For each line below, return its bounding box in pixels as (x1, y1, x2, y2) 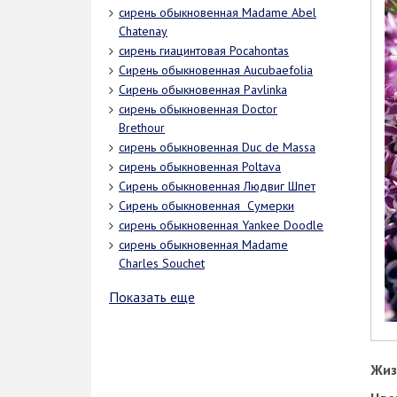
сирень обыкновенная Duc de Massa (119, 139, 315, 156)
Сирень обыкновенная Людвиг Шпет (119, 178, 315, 195)
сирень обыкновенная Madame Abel (119, 4, 316, 21)
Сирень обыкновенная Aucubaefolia (119, 62, 313, 79)
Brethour (119, 120, 165, 136)
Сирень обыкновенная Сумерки (119, 198, 294, 214)
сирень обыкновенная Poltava (119, 159, 281, 175)
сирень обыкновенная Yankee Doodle (119, 217, 323, 234)
